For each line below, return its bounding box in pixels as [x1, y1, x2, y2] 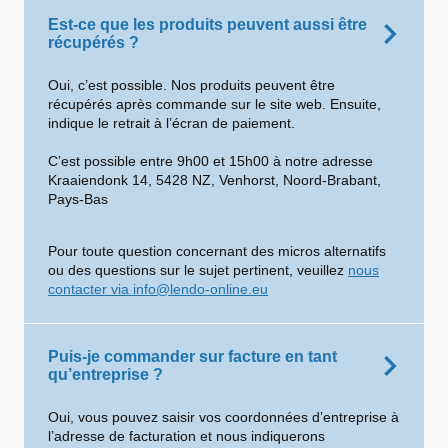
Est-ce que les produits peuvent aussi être [48, 16, 367, 33]
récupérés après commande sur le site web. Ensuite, [48, 96, 381, 112]
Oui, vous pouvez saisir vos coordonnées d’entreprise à [48, 409, 399, 425]
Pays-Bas [48, 191, 108, 207]
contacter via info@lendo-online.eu [48, 281, 268, 297]
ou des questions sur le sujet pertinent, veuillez [48, 262, 348, 278]
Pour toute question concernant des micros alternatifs [48, 243, 386, 259]
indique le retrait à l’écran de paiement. [48, 115, 295, 131]
